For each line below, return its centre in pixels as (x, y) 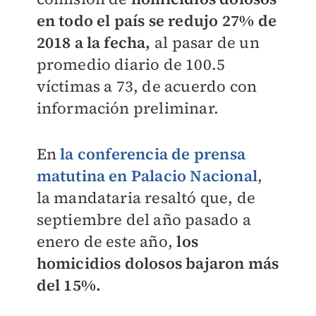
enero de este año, (107, 241)
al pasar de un (205, 42)
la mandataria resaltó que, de (146, 197)
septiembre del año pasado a (144, 219)
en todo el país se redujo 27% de (156, 20)
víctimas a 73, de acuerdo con (147, 86)
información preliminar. (128, 108)
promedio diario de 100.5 (131, 64)
